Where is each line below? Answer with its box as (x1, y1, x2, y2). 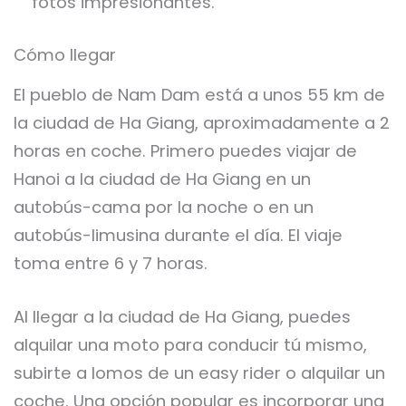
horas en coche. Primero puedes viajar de (14, 140, 357, 163)
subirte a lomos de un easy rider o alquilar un (14, 361, 385, 384)
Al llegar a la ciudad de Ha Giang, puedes (14, 304, 351, 328)
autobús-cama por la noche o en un (14, 196, 314, 219)
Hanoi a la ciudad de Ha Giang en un (14, 168, 311, 191)
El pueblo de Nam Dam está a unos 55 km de (14, 83, 385, 107)
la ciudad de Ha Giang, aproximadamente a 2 (14, 111, 390, 135)
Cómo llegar (14, 43, 116, 67)
